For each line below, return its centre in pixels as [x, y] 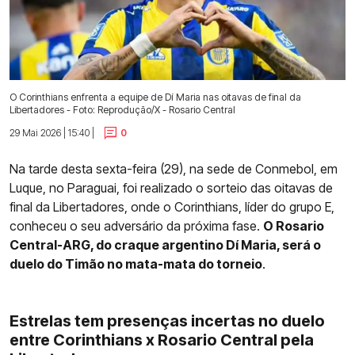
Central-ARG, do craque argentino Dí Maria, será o [165, 245]
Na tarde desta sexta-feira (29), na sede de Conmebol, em [174, 169]
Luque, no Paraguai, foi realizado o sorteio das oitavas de [171, 188]
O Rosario [294, 226]
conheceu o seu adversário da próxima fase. [136, 226]
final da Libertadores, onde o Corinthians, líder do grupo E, [172, 207]
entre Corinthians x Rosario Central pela [162, 340]
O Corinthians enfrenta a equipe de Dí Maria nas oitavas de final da [155, 97]
